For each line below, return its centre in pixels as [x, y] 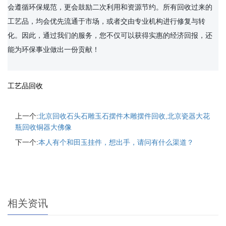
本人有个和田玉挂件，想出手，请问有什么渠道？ [116, 142]
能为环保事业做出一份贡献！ [53, 49]
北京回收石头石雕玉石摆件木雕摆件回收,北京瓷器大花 [124, 116]
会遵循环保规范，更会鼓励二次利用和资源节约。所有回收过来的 [110, 7]
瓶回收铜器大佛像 [43, 127]
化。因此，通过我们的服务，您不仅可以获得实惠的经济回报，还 [110, 35]
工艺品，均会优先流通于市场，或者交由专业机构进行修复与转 [106, 21]
